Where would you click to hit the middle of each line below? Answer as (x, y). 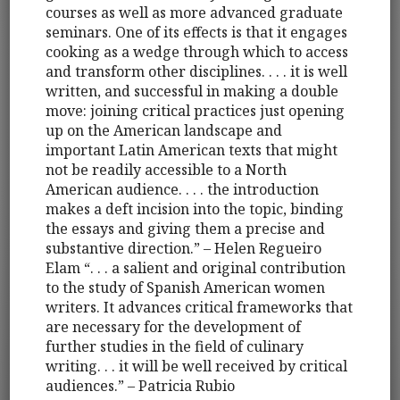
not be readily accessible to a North (167, 169)
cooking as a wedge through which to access (197, 51)
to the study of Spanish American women (186, 287)
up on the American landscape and (164, 130)
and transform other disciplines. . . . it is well (197, 71)
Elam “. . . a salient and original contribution (196, 267)
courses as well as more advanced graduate (195, 12)
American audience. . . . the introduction (183, 189)
